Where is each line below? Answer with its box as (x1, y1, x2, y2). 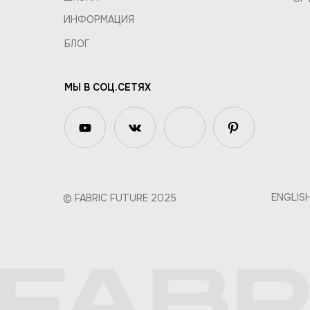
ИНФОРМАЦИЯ (64, 13, 134, 26)
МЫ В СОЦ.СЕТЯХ (64, 81, 151, 94)
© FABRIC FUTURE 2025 (63, 192, 176, 205)
